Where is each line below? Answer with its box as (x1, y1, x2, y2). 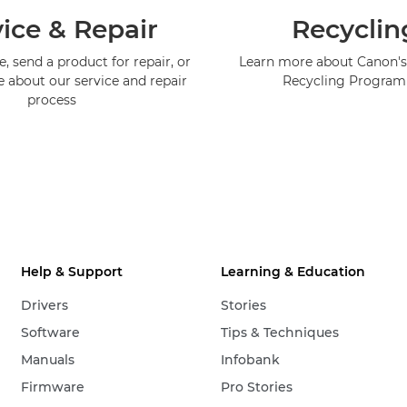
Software (21, 324, 81, 342)
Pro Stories (221, 379, 293, 396)
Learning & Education (221, 263, 366, 281)
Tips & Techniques (221, 324, 340, 342)
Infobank (221, 352, 281, 369)
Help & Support (21, 263, 124, 281)
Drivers (21, 297, 69, 314)
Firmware (21, 379, 85, 396)
